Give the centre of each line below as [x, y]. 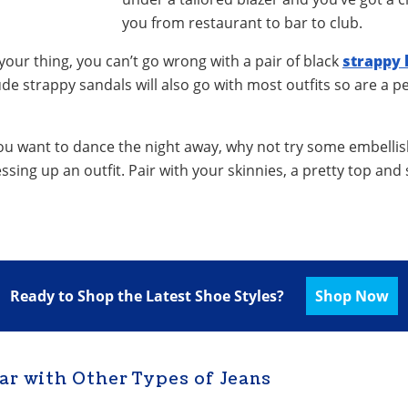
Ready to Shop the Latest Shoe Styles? [149, 296]
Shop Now [352, 296]
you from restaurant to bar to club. [242, 23]
